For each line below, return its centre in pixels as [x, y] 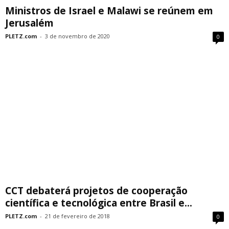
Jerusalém [29, 23]
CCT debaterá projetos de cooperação [96, 191]
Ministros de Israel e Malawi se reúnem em [109, 10]
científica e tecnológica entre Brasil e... [99, 203]
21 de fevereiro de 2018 [77, 216]
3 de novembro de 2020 [77, 36]
